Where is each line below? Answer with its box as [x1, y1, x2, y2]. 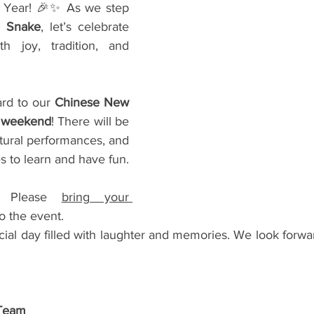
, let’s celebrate [41, 20, 129, 34]
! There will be [50, 114, 129, 128]
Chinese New [55, 95, 129, 109]
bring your [61, 190, 129, 204]
